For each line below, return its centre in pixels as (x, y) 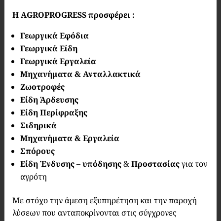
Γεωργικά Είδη (49, 48)
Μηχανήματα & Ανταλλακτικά (80, 74)
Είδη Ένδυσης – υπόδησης (71, 164)
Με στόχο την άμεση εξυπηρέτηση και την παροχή (104, 200)
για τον (194, 164)
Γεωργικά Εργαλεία (58, 61)
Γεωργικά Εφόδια (54, 36)
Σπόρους (37, 151)
